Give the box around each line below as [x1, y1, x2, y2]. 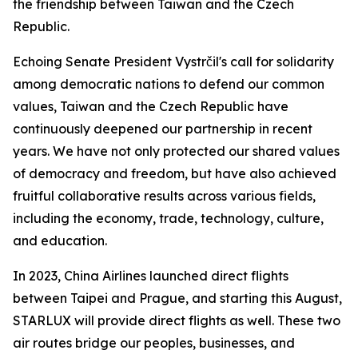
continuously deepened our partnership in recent [13, 121, 312, 137]
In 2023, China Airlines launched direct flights [13, 268, 288, 284]
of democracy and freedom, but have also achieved [13, 165, 336, 181]
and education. [13, 233, 107, 249]
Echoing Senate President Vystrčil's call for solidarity [13, 54, 334, 70]
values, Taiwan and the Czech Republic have [13, 98, 288, 114]
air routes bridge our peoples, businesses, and [13, 335, 295, 351]
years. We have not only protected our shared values [13, 143, 340, 159]
